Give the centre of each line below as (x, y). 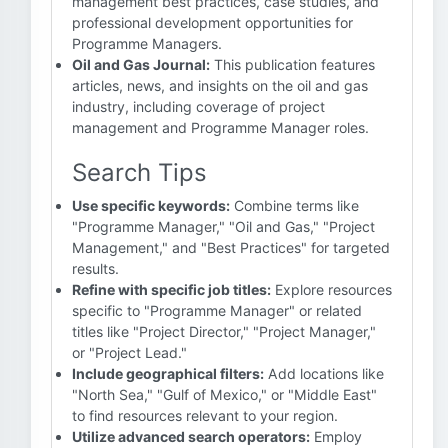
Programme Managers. (147, 43)
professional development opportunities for (212, 22)
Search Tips (139, 172)
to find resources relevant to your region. (205, 415)
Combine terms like (294, 205)
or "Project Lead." (129, 352)
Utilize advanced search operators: (191, 436)
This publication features (292, 64)
